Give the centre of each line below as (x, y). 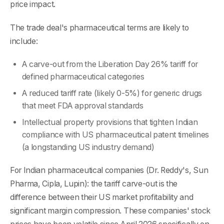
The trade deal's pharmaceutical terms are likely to (99, 28)
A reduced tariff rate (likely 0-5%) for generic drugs (112, 93)
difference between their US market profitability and (102, 197)
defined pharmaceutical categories (83, 77)
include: (24, 41)
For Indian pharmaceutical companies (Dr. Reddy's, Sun (109, 170)
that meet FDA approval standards (82, 105)
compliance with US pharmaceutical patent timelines (115, 134)
